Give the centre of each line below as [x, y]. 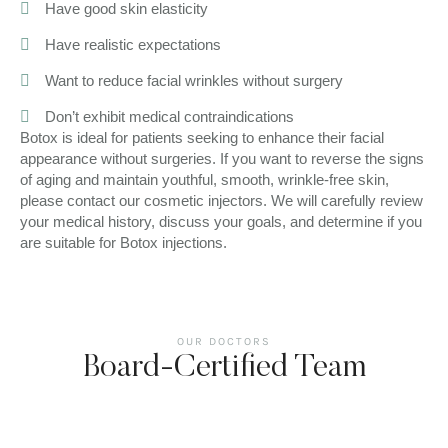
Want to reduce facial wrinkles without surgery [194, 80]
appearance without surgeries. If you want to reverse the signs [222, 158]
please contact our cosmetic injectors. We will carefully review [221, 200]
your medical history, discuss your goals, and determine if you [221, 221]
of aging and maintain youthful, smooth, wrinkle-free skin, [204, 179]
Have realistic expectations [133, 44]
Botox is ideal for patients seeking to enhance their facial [202, 137]
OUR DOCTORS [224, 341]
